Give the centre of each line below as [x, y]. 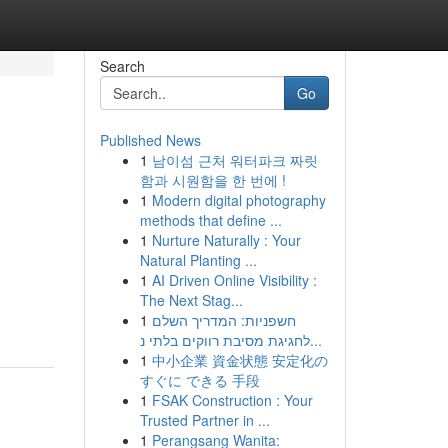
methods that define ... [210, 220]
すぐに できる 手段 [199, 380]
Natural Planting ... [198, 260]
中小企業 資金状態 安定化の [239, 360]
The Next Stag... [191, 300]
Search [122, 66]
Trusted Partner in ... [204, 420]
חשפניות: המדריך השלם [223, 320]
